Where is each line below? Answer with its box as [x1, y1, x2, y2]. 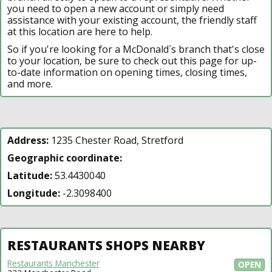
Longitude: [7, 186, 60, 200]
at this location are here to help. [7, 24, 152, 38]
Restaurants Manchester [7, 257, 100, 269]
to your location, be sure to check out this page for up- [7, 53, 257, 67]
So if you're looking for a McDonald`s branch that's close [7, 42, 265, 56]
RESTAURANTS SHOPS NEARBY [7, 236, 205, 254]
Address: [7, 133, 49, 147]
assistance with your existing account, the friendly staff [7, 13, 257, 27]
